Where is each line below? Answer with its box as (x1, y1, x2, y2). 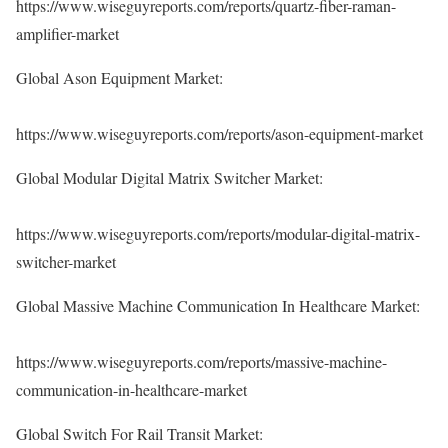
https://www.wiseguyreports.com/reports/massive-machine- (16, 351, 387, 372)
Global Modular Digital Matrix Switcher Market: (16, 167, 323, 188)
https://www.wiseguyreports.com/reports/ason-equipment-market (16, 123, 423, 144)
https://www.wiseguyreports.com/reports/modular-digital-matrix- (16, 223, 420, 244)
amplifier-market (16, 23, 119, 44)
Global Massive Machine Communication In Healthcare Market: (16, 295, 420, 316)
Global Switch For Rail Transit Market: (16, 423, 263, 444)
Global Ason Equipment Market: (16, 67, 223, 88)
